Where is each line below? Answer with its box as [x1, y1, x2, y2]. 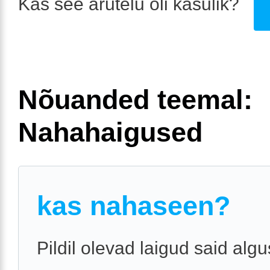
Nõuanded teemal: [18, 84, 253, 115]
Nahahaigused [18, 116, 202, 148]
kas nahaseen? [37, 190, 230, 221]
